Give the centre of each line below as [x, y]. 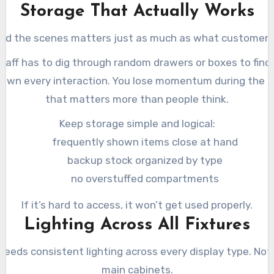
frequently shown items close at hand [145, 142]
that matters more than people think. [137, 99]
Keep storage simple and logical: [137, 124]
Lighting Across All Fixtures [137, 225]
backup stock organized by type [145, 161]
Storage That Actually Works [137, 12]
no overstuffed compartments [145, 179]
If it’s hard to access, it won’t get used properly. [137, 205]
